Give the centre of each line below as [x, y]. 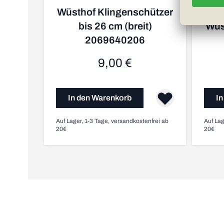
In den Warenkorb [100, 97]
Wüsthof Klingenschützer [115, 12]
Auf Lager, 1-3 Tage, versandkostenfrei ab [112, 121]
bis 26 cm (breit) [115, 26]
